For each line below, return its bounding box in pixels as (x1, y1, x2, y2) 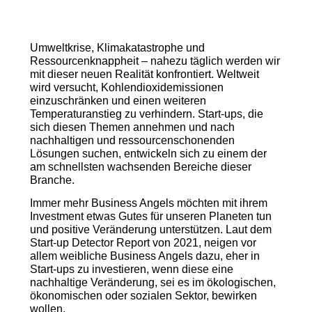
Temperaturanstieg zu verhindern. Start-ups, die (29, 107, 263, 120)
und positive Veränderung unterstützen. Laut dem (29, 224, 272, 236)
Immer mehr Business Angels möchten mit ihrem (29, 197, 267, 210)
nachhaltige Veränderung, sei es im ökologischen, (29, 276, 276, 289)
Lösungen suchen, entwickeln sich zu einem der (29, 147, 267, 159)
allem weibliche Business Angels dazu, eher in (29, 250, 260, 263)
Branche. (29, 173, 75, 186)
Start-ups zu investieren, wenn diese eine (29, 263, 233, 276)
